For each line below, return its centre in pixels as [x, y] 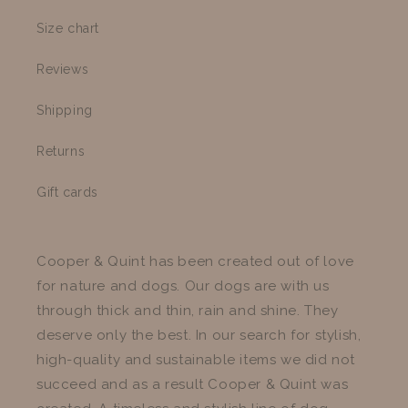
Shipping [65, 110]
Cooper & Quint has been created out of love [195, 261]
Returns [61, 151]
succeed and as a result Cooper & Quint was [193, 384]
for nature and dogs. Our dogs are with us [183, 286]
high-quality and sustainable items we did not [196, 359]
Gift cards [67, 192]
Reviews [63, 69]
